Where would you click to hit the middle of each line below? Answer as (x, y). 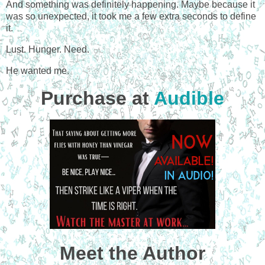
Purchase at (97, 98)
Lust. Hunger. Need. (48, 49)
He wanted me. (38, 70)
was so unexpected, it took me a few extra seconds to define (131, 17)
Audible (189, 98)
